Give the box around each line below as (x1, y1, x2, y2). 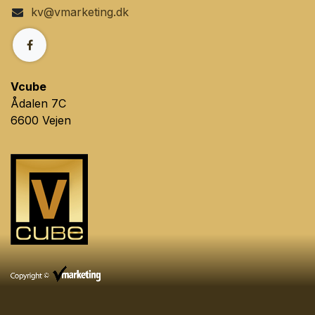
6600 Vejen (11, 112, 71, 127)
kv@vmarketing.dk (30, 4, 129, 19)
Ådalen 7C (11, 96, 66, 110)
